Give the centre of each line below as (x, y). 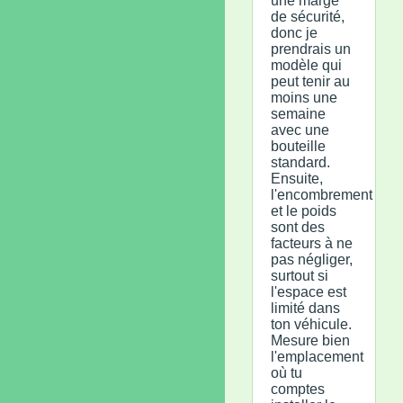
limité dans (305, 308)
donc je (294, 32)
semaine (298, 113)
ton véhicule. (311, 324)
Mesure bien (310, 340)
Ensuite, (297, 178)
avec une (300, 130)
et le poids (304, 210)
